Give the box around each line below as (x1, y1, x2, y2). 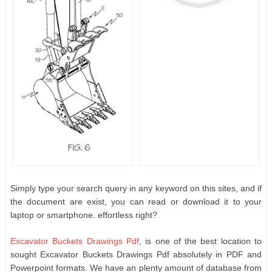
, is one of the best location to (138, 236, 262, 246)
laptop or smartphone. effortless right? (10, 209, 157, 220)
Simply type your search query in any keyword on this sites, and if (10, 183, 262, 193)
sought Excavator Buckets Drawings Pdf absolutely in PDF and (10, 249, 262, 259)
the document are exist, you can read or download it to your (10, 196, 262, 206)
